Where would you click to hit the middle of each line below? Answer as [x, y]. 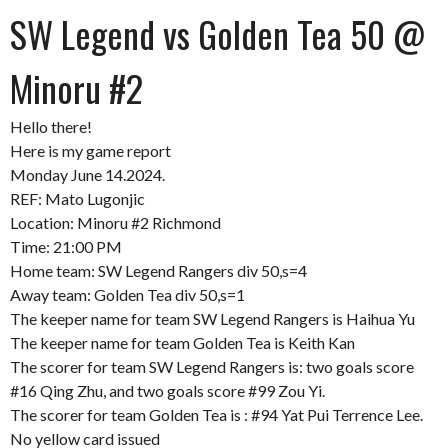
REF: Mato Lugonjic [77, 198]
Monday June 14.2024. [87, 174]
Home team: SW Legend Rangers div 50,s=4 [158, 270]
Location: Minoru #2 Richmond [115, 222]
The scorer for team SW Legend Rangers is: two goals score [212, 366]
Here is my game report [90, 150]
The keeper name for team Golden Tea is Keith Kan [182, 342]
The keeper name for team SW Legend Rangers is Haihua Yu [212, 318]
